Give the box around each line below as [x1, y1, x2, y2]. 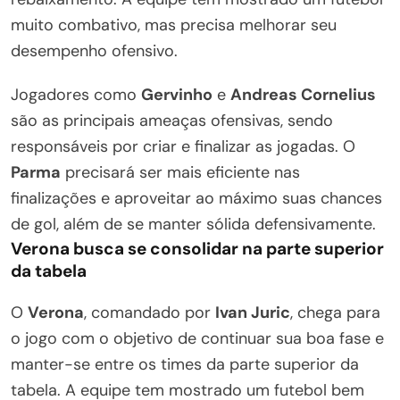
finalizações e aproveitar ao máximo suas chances [11, 187, 382, 209]
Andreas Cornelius [230, 83, 376, 105]
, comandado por [84, 301, 215, 323]
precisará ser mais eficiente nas [61, 161, 300, 183]
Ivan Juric [215, 301, 290, 323]
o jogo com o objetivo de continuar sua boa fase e [11, 327, 384, 349]
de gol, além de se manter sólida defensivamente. [11, 212, 376, 235]
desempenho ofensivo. [11, 39, 178, 62]
